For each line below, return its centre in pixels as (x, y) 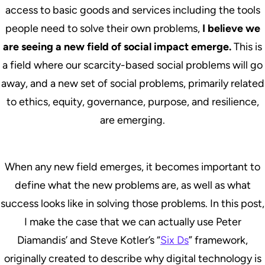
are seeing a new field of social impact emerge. (117, 46)
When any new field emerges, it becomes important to (132, 167)
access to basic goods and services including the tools (132, 10)
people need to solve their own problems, (104, 28)
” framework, (218, 240)
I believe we (231, 28)
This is (247, 46)
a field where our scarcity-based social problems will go (132, 65)
